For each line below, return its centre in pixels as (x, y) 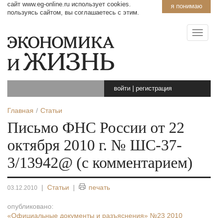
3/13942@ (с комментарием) (100, 163)
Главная (20, 110)
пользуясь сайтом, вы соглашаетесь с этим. (73, 12)
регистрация (154, 88)
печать (99, 187)
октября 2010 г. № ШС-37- (95, 145)
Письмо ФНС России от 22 (96, 128)
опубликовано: (30, 206)
